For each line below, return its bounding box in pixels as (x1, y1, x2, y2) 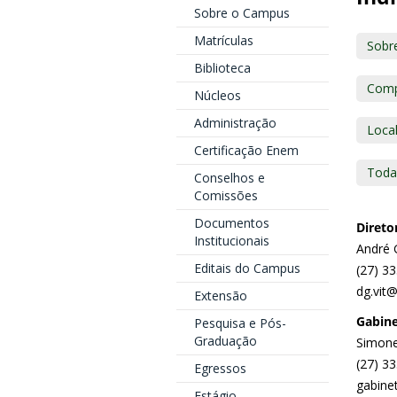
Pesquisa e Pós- (193, 315, 286, 331)
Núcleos (193, 87, 241, 104)
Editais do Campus (193, 260, 300, 276)
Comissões (193, 187, 258, 204)
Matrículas (193, 32, 253, 49)
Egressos (193, 360, 246, 377)
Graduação (193, 332, 257, 349)
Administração (193, 114, 276, 131)
